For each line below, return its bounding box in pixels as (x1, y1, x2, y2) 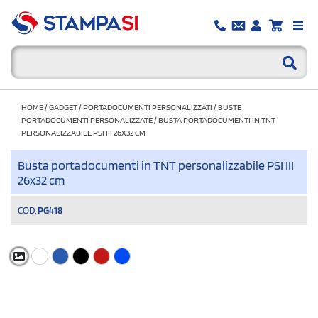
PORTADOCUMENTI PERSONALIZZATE (21, 114, 153, 125)
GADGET (49, 101, 77, 112)
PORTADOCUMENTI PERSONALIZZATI (83, 101, 212, 112)
